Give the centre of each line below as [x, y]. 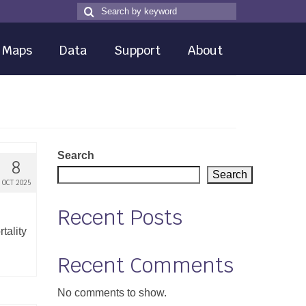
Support [137, 50]
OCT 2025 [16, 183]
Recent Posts [120, 218]
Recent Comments [145, 265]
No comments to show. [112, 293]
